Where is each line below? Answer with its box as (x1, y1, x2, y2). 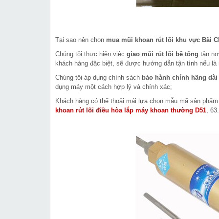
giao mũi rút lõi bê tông (127, 50, 200, 58)
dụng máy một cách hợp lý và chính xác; (55, 83, 172, 90)
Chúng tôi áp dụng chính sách (55, 74, 142, 81)
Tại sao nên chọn (55, 36, 106, 44)
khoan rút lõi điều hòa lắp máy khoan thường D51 (55, 107, 206, 114)
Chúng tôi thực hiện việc (55, 50, 127, 58)
